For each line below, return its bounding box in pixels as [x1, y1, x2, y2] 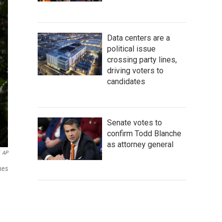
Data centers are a [107, 33, 170, 43]
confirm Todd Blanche [107, 128, 181, 138]
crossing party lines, [107, 55, 177, 64]
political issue [107, 44, 156, 54]
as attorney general [107, 139, 173, 149]
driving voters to [107, 65, 164, 75]
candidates [107, 76, 145, 86]
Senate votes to [107, 117, 162, 127]
